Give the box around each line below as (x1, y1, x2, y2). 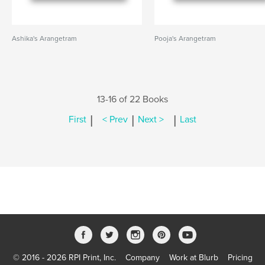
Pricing (227, 253, 253, 263)
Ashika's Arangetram (12, 34, 77, 43)
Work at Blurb (169, 253, 218, 263)
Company (125, 253, 160, 263)
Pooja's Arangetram (154, 34, 216, 43)
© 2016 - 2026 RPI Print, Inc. (12, 253, 116, 263)
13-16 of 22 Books (97, 93, 168, 105)
